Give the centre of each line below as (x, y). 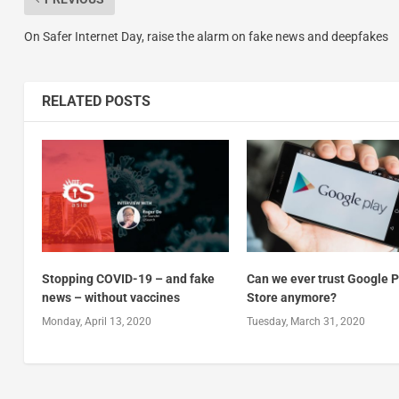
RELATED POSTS (96, 101)
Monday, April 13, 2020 (96, 321)
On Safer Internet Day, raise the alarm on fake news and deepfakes (206, 36)
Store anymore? (292, 297)
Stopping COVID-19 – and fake (128, 278)
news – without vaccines (110, 297)
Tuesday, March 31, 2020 (306, 321)
